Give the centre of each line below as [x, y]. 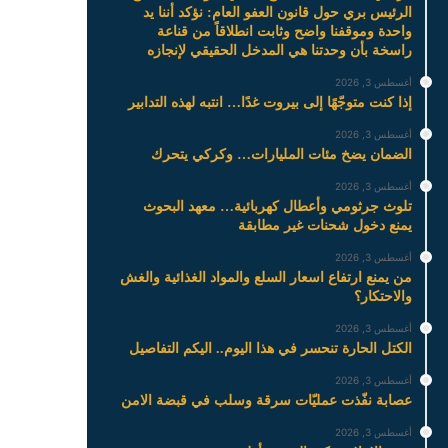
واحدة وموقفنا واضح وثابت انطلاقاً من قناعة [284, 31]
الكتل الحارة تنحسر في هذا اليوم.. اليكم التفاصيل [270, 348]
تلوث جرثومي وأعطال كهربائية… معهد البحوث [277, 206]
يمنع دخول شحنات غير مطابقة [324, 225]
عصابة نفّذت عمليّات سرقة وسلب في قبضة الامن [266, 400]
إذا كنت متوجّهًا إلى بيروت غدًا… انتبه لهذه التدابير [269, 102]
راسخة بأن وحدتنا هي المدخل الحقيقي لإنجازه [279, 50]
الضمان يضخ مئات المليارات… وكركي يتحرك [281, 154]
